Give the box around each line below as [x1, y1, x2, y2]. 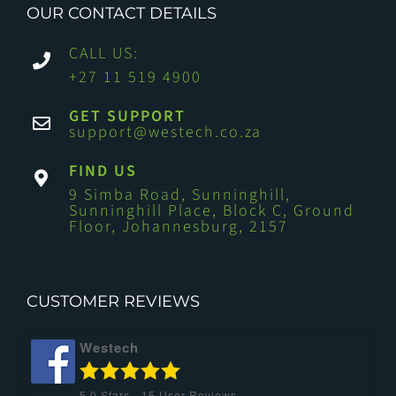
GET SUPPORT [69, 105, 186, 128]
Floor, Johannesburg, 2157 [69, 216, 288, 239]
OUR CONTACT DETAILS [27, 4, 217, 24]
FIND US [69, 160, 137, 183]
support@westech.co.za [69, 121, 262, 144]
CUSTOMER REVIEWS [27, 292, 200, 312]
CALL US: [69, 42, 139, 65]
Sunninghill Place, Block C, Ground [69, 200, 354, 223]
